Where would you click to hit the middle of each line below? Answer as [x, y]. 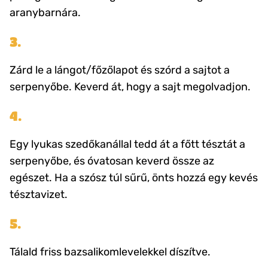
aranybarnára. [45, 13]
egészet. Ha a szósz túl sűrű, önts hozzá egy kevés [134, 178]
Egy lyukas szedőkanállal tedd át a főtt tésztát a [127, 144]
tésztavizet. [39, 195]
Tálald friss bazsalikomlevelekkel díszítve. [110, 252]
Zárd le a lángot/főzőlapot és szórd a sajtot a [120, 70]
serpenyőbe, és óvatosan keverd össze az [112, 161]
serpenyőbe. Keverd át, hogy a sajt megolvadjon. [130, 87]
